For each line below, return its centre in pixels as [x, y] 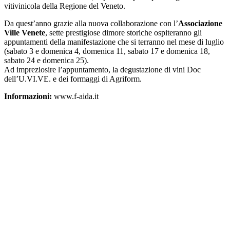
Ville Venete [25, 32]
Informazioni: [28, 96]
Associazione [200, 23]
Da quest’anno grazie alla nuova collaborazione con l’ [91, 23]
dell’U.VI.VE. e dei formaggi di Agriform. [73, 79]
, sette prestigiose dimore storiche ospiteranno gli [123, 32]
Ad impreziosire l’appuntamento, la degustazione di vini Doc [102, 69]
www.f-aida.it [75, 96]
